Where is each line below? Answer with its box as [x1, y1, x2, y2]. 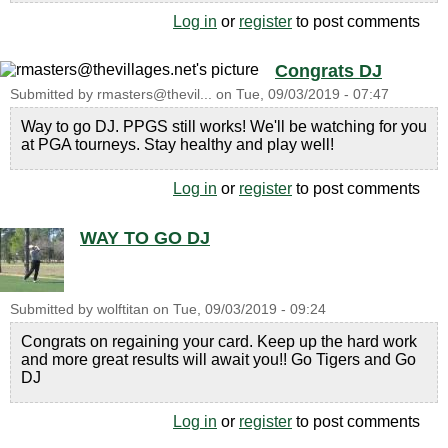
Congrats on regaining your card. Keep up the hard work [21, 333, 417, 350]
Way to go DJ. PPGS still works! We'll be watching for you [21, 118, 427, 135]
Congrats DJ [275, 61, 382, 81]
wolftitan [97, 302, 149, 317]
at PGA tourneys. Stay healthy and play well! [21, 136, 334, 153]
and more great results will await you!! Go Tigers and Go [21, 351, 416, 368]
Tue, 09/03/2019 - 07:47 [236, 87, 389, 102]
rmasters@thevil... [97, 87, 212, 102]
